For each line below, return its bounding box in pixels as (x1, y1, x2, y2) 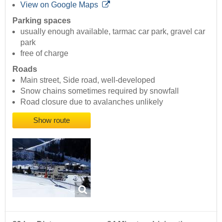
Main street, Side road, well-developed (20, 75, 155, 84)
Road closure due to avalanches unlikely (20, 97, 163, 106)
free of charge (20, 49, 68, 57)
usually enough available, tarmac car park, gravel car (20, 27, 205, 36)
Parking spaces (12, 16, 71, 25)
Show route (33, 116, 70, 124)
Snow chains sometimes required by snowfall (20, 86, 179, 95)
